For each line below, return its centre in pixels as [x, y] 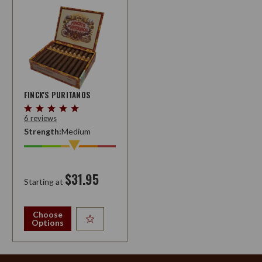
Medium [76, 131]
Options [48, 222]
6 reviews [40, 118]
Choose [48, 214]
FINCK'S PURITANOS [57, 95]
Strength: [42, 131]
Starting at [43, 181]
